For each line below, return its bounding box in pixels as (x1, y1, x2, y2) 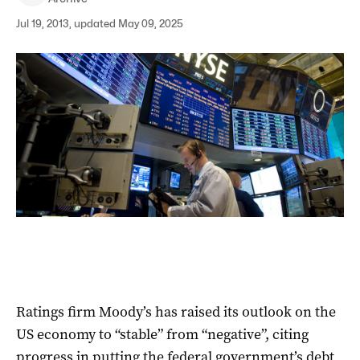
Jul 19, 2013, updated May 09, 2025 (16, 17, 183, 30)
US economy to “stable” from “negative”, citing (16, 324, 309, 344)
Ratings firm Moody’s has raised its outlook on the (16, 301, 336, 321)
